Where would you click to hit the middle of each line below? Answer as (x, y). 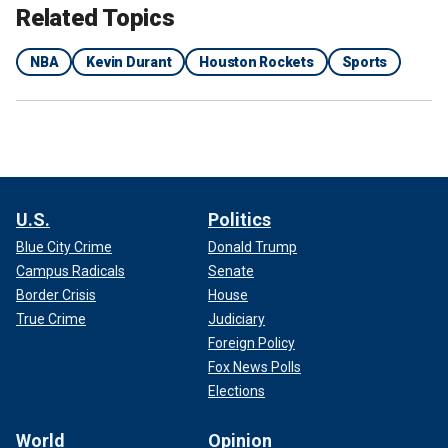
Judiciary (236, 318)
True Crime (51, 318)
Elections (236, 390)
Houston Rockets (256, 61)
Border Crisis (56, 294)
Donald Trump (252, 246)
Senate (231, 270)
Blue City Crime (64, 246)
